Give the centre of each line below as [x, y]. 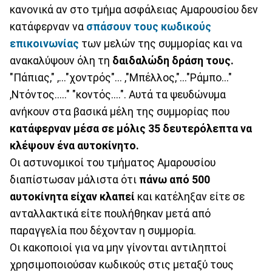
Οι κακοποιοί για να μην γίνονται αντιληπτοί [118, 247]
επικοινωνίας [44, 43]
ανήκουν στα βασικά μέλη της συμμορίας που [120, 111]
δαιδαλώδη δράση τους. [173, 60]
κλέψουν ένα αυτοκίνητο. [74, 145]
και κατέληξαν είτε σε [190, 196]
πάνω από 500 [175, 179]
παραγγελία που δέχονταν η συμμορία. [103, 230]
